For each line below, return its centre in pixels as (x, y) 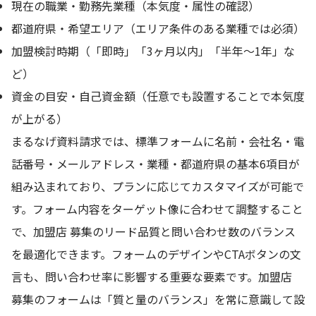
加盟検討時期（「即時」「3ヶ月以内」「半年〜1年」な (153, 51)
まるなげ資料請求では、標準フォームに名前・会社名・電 (158, 141)
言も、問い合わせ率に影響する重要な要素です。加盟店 (152, 276)
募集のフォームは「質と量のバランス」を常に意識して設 (158, 299)
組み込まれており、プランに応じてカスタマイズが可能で (158, 186)
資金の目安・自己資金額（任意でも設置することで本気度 (158, 96)
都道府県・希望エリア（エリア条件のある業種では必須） (158, 28)
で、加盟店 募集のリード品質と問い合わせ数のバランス (153, 231)
